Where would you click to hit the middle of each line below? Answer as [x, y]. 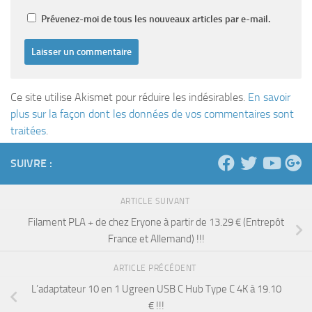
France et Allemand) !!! [156, 239]
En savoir [269, 97]
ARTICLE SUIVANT [156, 202]
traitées [28, 131]
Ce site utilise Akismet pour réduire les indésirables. [129, 97]
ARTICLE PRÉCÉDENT [156, 268]
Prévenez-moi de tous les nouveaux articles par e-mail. [156, 19]
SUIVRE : [31, 164]
